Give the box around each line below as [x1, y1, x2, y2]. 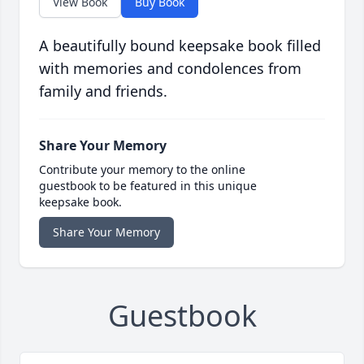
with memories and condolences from [39, 58, 301, 79]
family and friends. [39, 81, 167, 102]
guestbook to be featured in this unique [39, 178, 257, 194]
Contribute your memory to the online [39, 162, 245, 178]
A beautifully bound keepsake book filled [39, 36, 321, 56]
